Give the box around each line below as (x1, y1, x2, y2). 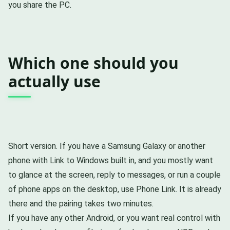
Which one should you (8, 52, 179, 74)
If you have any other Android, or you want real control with (8, 213, 220, 223)
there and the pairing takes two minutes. (8, 199, 154, 209)
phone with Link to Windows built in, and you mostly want (8, 156, 213, 166)
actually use (8, 71, 101, 92)
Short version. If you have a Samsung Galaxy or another (8, 141, 205, 151)
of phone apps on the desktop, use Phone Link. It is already (8, 184, 221, 195)
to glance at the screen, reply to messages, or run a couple (8, 170, 221, 180)
